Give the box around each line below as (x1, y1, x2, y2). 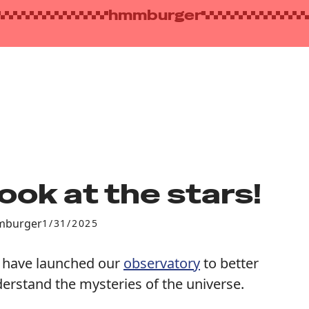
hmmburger (108, 6, 201, 24)
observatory (123, 253, 200, 272)
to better (200, 253, 259, 272)
